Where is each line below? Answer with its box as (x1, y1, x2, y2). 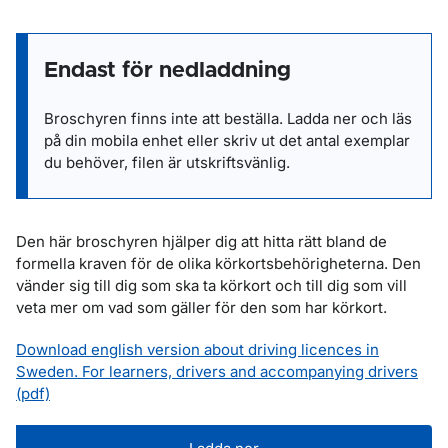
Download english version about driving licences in (16, 340, 379, 359)
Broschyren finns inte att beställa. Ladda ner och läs (44, 109, 412, 128)
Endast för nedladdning (44, 60, 291, 82)
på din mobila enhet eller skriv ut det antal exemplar (44, 131, 410, 150)
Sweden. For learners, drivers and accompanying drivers (16, 362, 418, 381)
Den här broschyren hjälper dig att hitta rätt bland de (16, 232, 387, 251)
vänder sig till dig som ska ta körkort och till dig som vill (16, 276, 407, 295)
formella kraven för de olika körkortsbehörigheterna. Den (16, 254, 421, 273)
